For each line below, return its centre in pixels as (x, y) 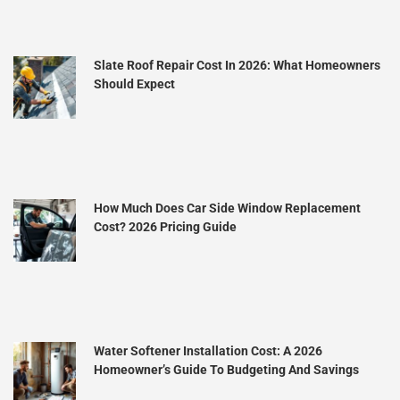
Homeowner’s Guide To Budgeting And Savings (226, 369)
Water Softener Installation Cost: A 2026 (208, 350)
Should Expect (134, 83)
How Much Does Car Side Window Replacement (227, 208)
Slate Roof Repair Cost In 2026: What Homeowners (237, 65)
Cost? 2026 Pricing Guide (165, 226)
